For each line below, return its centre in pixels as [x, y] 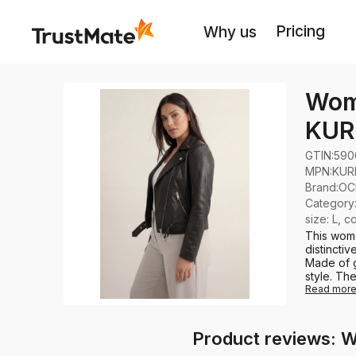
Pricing [300, 31]
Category [330, 203]
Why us [230, 32]
